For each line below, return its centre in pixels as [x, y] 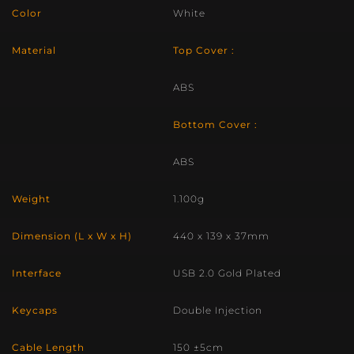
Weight [31, 199]
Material [34, 50]
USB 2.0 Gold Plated [227, 273]
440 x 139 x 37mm [221, 236]
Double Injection [218, 310]
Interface [37, 273]
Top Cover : [204, 50]
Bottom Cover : [215, 124]
